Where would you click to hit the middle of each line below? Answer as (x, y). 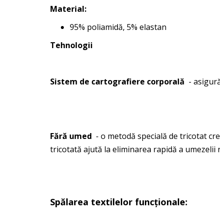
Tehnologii (71, 45)
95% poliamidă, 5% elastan (118, 27)
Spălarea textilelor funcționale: (119, 202)
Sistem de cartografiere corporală (117, 82)
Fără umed (71, 136)
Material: (68, 9)
